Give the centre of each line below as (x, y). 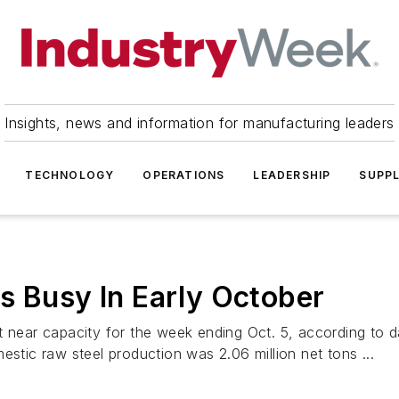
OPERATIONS (184, 175)
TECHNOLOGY (70, 175)
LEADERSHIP (292, 175)
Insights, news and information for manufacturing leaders (199, 123)
